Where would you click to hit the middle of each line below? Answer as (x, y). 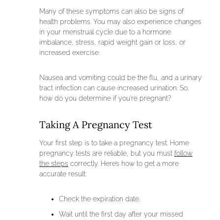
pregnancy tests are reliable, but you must (107, 153)
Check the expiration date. (99, 199)
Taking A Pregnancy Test (96, 125)
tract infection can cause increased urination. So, (114, 88)
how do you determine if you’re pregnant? (105, 98)
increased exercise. (70, 53)
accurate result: (63, 174)
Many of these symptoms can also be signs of (111, 12)
